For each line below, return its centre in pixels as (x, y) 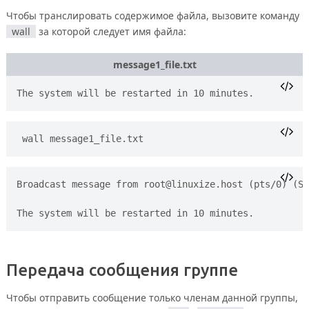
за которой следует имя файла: (111, 31)
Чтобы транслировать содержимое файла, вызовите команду (152, 15)
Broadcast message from (80, 184)
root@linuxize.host (193, 184)
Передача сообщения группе (122, 270)
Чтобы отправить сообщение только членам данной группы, (152, 298)
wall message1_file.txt (82, 138)
